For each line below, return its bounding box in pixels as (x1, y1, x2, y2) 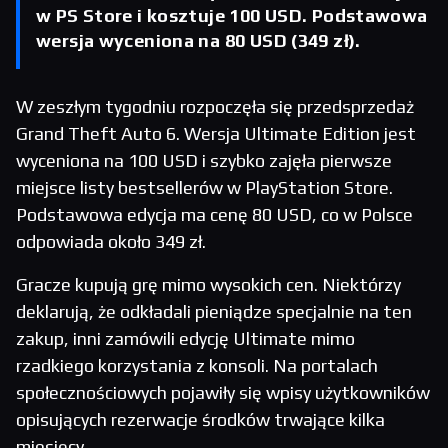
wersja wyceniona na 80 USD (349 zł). (36, 30, 361, 51)
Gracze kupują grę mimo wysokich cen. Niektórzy (16, 274, 401, 296)
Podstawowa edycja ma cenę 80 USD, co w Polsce (16, 204, 413, 226)
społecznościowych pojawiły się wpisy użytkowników (16, 382, 430, 404)
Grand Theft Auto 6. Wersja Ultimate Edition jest (16, 123, 416, 145)
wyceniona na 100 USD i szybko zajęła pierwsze (16, 150, 392, 172)
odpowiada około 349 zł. (16, 231, 206, 253)
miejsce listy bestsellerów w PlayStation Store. (16, 177, 393, 199)
